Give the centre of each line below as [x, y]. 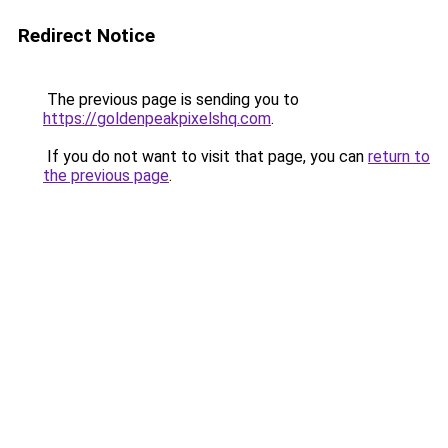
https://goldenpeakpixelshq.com [157, 118]
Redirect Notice [86, 35]
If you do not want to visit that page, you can [205, 156]
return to [399, 156]
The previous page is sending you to [171, 99]
